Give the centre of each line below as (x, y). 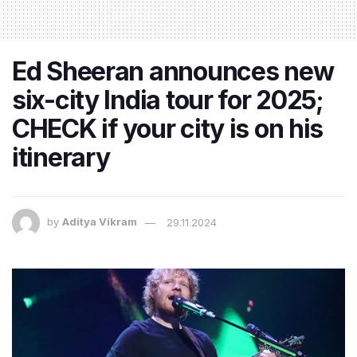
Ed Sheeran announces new (173, 72)
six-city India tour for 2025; (168, 100)
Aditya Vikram (100, 222)
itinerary (61, 158)
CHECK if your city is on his (168, 129)
